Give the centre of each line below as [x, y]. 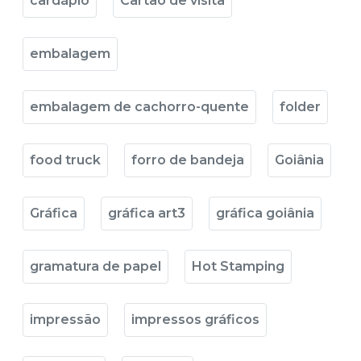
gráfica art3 [147, 213]
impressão [65, 320]
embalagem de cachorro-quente [139, 107]
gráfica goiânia [265, 213]
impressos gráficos [195, 320]
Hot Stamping [238, 266]
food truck [65, 160]
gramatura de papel [95, 266]
